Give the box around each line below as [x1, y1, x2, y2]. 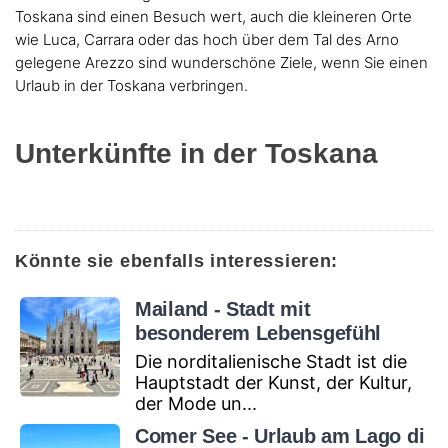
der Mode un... [135, 392, 257, 414]
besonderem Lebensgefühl [135, 321, 382, 344]
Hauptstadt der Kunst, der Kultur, [135, 371, 412, 393]
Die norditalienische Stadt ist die [135, 350, 407, 372]
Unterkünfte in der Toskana [15, 137, 378, 169]
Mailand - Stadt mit [135, 297, 311, 320]
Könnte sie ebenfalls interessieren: [15, 250, 339, 271]
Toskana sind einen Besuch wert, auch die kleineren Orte [15, 6, 412, 26]
